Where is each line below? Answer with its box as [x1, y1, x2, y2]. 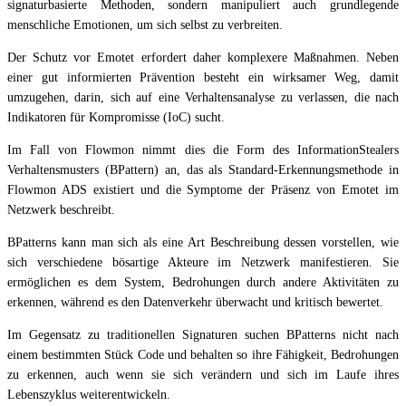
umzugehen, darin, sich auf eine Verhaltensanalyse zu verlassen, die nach [7, 91, 399, 105]
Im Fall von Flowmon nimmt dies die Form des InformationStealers [7, 143, 399, 158]
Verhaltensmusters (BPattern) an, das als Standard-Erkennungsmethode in [7, 163, 399, 178]
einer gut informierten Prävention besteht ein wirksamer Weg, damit [7, 71, 399, 85]
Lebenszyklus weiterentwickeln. [7, 388, 170, 402]
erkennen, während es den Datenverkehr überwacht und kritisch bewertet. [7, 295, 383, 310]
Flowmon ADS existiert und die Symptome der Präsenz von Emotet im [7, 183, 399, 198]
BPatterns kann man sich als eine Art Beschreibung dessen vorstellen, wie [7, 236, 399, 250]
